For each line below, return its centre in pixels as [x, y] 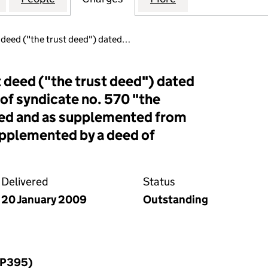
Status [159, 182]
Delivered [25, 182]
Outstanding [176, 200]
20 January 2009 [44, 200]
